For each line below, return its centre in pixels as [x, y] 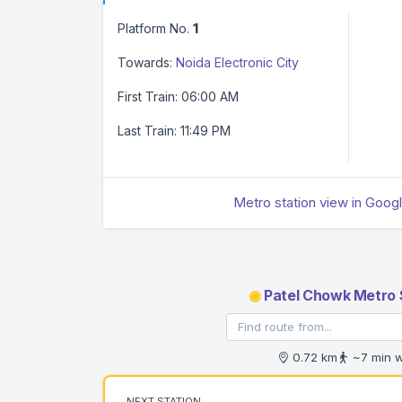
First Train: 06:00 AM [178, 96]
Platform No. [155, 28]
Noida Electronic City [237, 62]
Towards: [145, 62]
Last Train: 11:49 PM [174, 130]
